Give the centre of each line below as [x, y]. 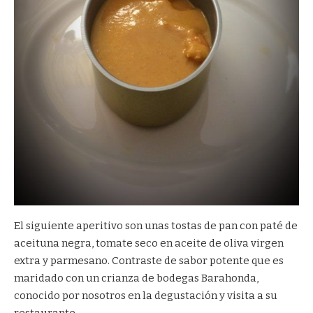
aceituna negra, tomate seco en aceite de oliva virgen [149, 243]
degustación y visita [205, 296]
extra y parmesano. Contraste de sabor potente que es [149, 261]
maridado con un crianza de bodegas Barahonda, [136, 278]
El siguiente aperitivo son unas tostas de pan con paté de [156, 226]
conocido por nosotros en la [84, 296]
